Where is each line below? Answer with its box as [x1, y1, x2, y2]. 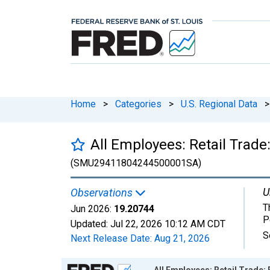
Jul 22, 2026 [110, 218, 162, 230]
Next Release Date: [71, 232, 154, 244]
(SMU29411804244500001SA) [71, 157, 201, 169]
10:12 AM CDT [165, 218, 225, 230]
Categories [115, 98, 162, 110]
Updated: [71, 218, 110, 230]
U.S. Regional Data [181, 98, 257, 110]
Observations [71, 186, 135, 199]
